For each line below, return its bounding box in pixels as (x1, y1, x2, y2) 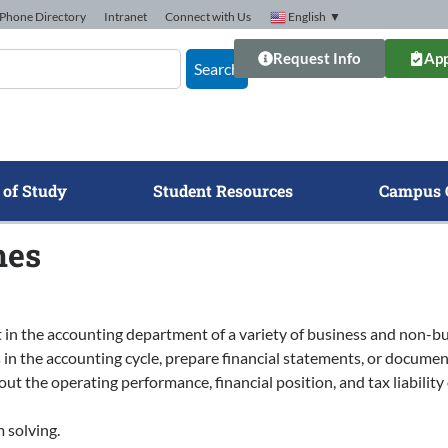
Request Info (273, 49, 361, 67)
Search (194, 59, 240, 78)
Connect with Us (165, 9, 251, 24)
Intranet (104, 9, 147, 24)
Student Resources (152, 180, 293, 201)
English (288, 9, 326, 24)
